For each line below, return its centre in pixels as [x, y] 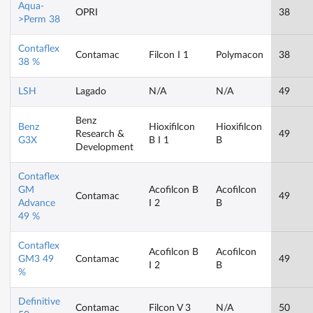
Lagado [91, 92]
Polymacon [240, 56]
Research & [100, 134]
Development [104, 148]
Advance [37, 204]
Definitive [39, 302]
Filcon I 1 [169, 56]
